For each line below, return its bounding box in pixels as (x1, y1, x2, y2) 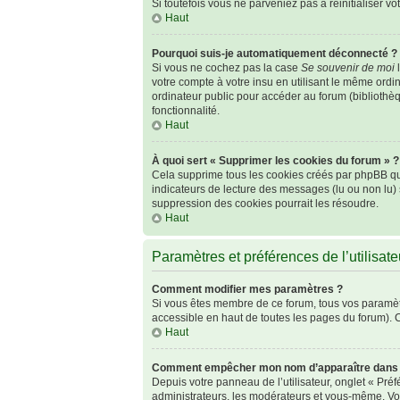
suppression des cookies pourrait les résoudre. (152, 197, 379, 210)
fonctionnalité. (152, 104, 220, 117)
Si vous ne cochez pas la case (152, 62, 301, 74)
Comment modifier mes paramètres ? (152, 283, 343, 296)
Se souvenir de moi (301, 62, 395, 74)
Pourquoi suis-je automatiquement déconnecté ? (152, 47, 397, 60)
